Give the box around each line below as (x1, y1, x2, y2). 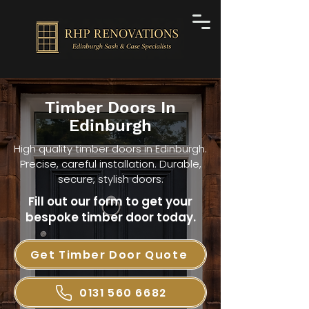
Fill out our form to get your (28, 193, 192, 210)
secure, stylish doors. (57, 172, 163, 186)
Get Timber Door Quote (30, 246, 188, 263)
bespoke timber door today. (25, 209, 196, 226)
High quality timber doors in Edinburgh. (14, 141, 207, 156)
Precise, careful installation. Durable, (19, 157, 201, 171)
